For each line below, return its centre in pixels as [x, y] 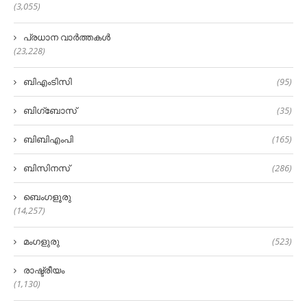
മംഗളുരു [41, 242]
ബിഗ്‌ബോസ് [50, 111]
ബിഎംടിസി [48, 82]
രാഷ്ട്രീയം [44, 270]
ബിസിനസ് [47, 168]
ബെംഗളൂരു [47, 197]
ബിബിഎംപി [48, 139]
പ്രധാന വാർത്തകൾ [67, 37]
